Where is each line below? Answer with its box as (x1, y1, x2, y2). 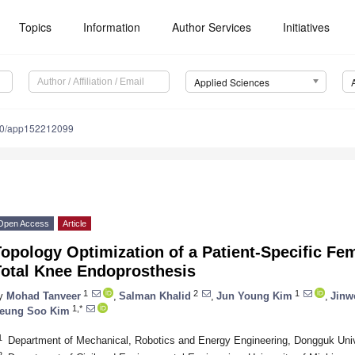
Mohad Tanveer (6, 289, 81, 302)
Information (83, 19, 141, 35)
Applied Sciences (193, 75, 269, 90)
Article (63, 219, 86, 229)
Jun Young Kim (216, 289, 292, 302)
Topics (19, 19, 52, 35)
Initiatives (283, 19, 330, 35)
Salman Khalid (119, 289, 191, 302)
